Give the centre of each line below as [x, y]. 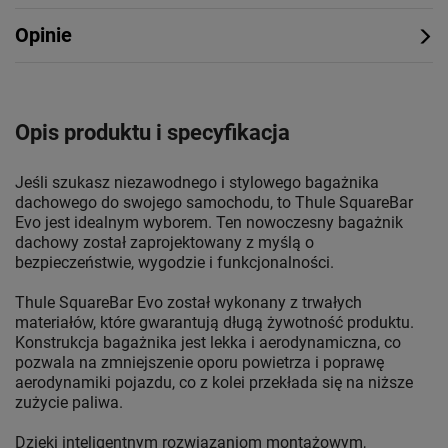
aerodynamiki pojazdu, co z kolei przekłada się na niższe [214, 383]
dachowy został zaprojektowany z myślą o [164, 243]
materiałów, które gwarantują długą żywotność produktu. [214, 323]
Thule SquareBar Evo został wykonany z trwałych [188, 303]
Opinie [43, 35]
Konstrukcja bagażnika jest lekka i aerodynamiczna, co [208, 343]
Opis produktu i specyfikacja [152, 133]
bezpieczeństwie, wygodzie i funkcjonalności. [174, 263]
